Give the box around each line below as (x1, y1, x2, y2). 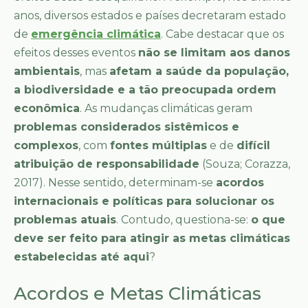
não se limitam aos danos (138, 46, 290, 60)
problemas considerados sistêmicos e (14, 120, 239, 134)
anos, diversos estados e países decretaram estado (14, 9, 286, 23)
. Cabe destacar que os (161, 27, 284, 41)
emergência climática (31, 27, 161, 41)
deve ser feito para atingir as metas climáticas (14, 232, 290, 245)
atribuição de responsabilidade (14, 157, 199, 171)
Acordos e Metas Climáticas (14, 283, 261, 305)
